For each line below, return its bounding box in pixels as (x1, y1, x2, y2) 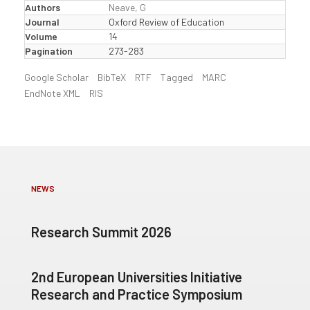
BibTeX (98, 71, 126, 83)
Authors (25, 1, 60, 13)
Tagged (161, 71, 193, 83)
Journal (25, 16, 60, 28)
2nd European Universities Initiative (31, 268, 242, 285)
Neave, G (109, 1, 146, 13)
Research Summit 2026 (31, 224, 172, 240)
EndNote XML (24, 87, 80, 99)
